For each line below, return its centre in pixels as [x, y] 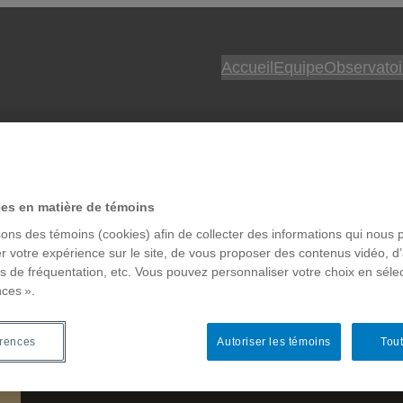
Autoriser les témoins [274, 342]
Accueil [247, 68]
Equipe [298, 68]
